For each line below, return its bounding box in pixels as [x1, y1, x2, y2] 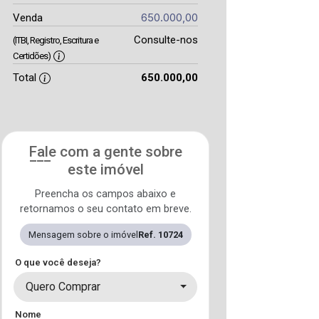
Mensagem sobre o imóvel [28, 229, 138, 240]
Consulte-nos [133, 33, 198, 46]
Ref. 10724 [137, 229, 183, 240]
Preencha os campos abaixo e [35, 188, 176, 200]
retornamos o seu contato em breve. [19, 203, 192, 215]
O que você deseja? [15, 257, 101, 268]
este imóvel [67, 161, 144, 178]
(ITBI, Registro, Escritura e [13, 35, 98, 46]
